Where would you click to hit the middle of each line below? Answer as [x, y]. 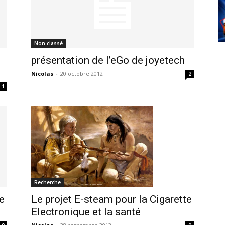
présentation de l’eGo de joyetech [108, 60]
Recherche [47, 182]
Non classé [48, 43]
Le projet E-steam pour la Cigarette [111, 199]
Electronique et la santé [86, 212]
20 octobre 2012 [82, 73]
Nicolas [42, 73]
